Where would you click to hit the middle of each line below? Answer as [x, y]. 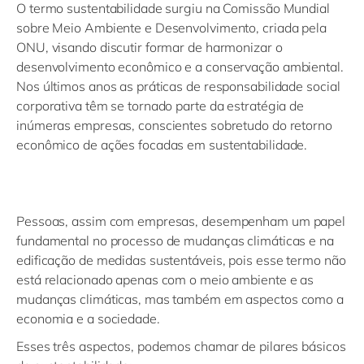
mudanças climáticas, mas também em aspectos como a [180, 299]
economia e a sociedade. [90, 319]
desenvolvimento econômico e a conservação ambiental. [180, 67]
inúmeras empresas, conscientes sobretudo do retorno [174, 126]
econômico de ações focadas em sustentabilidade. [164, 145]
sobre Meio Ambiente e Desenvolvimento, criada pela [171, 28]
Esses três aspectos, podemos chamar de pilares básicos [181, 347]
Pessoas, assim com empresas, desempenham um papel [181, 221]
